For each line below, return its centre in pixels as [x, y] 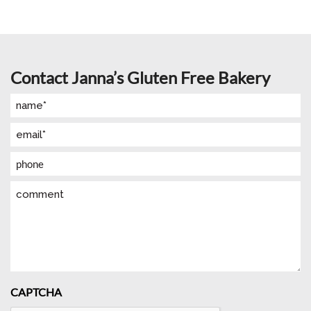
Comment [34, 190]
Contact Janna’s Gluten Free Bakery [140, 77]
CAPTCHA [36, 292]
